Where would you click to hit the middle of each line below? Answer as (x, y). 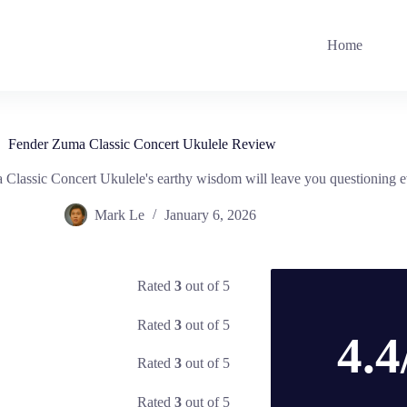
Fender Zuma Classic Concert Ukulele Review (143, 144)
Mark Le (120, 215)
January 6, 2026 (211, 215)
